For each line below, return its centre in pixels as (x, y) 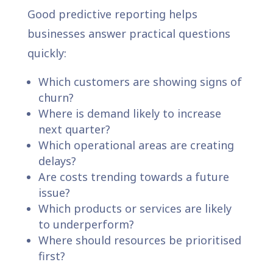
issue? (54, 192)
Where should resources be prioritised (140, 240)
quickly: (47, 53)
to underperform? (86, 224)
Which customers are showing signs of (140, 81)
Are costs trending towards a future (133, 176)
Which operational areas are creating (136, 145)
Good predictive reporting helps (112, 14)
